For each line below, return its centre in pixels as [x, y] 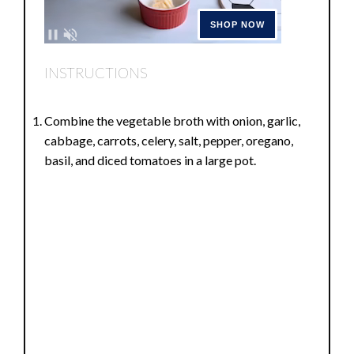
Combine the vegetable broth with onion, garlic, [173, 121]
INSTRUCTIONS [96, 72]
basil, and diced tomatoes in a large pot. [151, 160]
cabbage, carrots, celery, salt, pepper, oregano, [169, 141]
